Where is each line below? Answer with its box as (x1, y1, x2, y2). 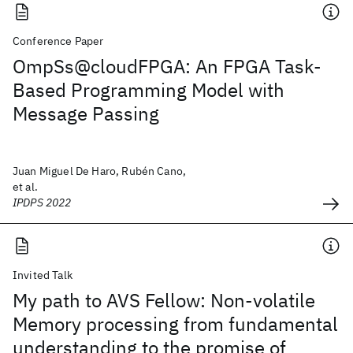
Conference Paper (13, 34, 104, 48)
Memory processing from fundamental (13, 311, 338, 336)
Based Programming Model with (13, 77, 284, 102)
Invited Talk (13, 268, 72, 282)
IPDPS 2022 (13, 195, 72, 210)
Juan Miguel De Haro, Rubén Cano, (13, 164, 187, 178)
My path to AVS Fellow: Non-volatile (13, 288, 315, 313)
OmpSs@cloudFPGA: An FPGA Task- (13, 54, 321, 79)
